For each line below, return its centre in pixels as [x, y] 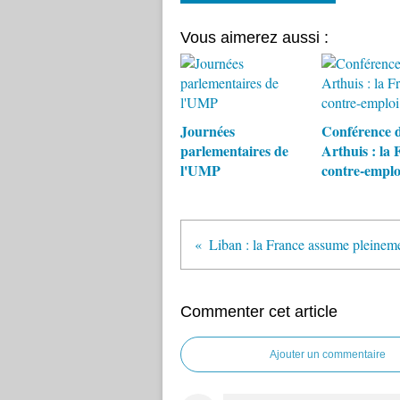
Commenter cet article [259, 312]
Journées [208, 131]
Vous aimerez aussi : [254, 37]
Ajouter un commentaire [328, 354]
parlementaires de [234, 150]
